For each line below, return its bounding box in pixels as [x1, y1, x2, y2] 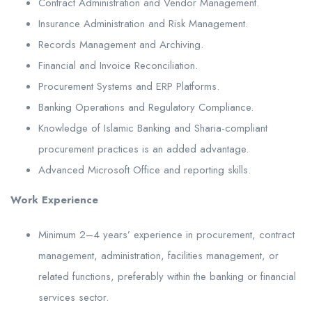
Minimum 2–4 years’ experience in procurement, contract [38, 226, 295, 242]
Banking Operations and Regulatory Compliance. [38, 99, 253, 115]
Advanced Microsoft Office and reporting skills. [38, 162, 251, 178]
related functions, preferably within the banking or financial [38, 268, 296, 284]
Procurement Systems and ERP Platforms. [38, 78, 219, 94]
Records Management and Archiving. [38, 36, 203, 52]
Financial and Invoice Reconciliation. [38, 57, 198, 73]
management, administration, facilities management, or [38, 247, 279, 263]
